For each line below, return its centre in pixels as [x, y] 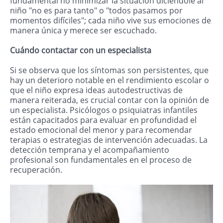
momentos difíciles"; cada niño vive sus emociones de [111, 21]
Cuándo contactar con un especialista [83, 51]
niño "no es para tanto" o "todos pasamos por [96, 11]
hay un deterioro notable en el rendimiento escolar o [110, 80]
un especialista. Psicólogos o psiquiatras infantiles [104, 110]
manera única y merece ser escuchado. [83, 31]
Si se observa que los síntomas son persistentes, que [109, 70]
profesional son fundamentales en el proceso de [101, 160]
